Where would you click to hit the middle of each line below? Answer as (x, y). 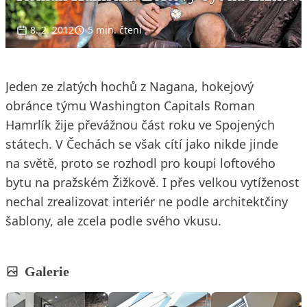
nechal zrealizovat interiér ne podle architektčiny (147, 201)
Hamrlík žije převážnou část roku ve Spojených (140, 124)
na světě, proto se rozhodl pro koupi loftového (140, 163)
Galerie (47, 271)
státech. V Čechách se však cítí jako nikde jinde (142, 144)
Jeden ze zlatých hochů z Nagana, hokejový (130, 86)
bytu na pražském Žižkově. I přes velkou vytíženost (152, 182)
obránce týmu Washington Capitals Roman (130, 105)
